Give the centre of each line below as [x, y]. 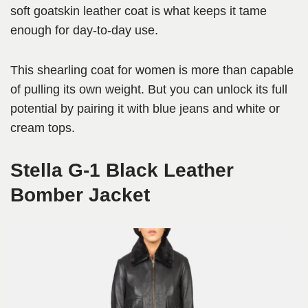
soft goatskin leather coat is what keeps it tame [139, 11]
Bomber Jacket [80, 195]
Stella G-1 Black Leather [122, 170]
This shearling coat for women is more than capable [152, 70]
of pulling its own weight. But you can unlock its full [149, 90]
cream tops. [43, 128]
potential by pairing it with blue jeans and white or [145, 109]
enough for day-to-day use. [84, 31]
